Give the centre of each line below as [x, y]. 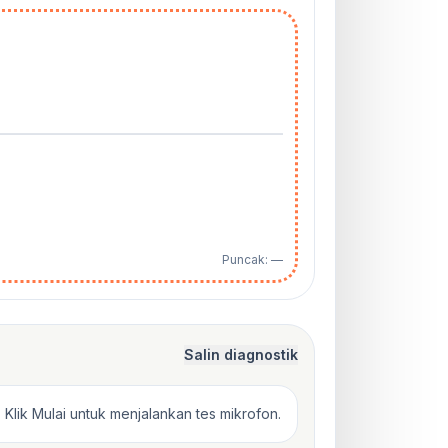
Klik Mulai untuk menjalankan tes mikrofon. [143, 413]
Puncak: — [252, 259]
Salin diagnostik [241, 354]
